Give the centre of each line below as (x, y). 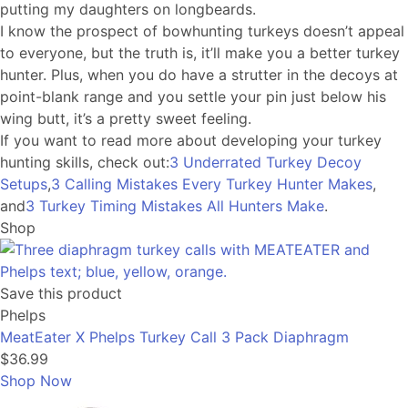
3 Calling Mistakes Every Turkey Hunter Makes (212, 184)
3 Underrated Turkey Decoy (265, 162)
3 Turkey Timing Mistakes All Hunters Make (175, 206)
